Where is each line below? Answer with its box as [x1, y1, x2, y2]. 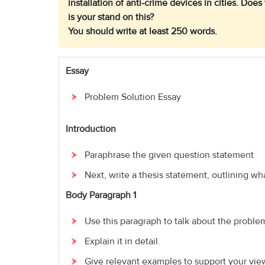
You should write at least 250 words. [68, 25, 217, 38]
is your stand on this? [68, 11, 156, 24]
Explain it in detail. [85, 235, 160, 248]
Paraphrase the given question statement [85, 149, 254, 161]
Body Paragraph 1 [66, 189, 136, 202]
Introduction [66, 123, 116, 135]
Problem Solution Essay [85, 91, 181, 104]
